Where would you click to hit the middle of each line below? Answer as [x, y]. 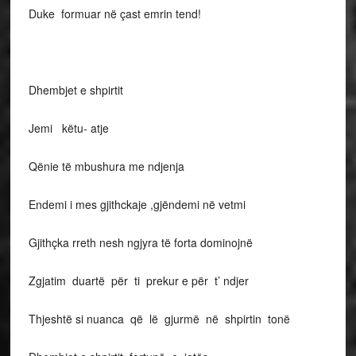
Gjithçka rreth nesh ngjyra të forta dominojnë [140, 242]
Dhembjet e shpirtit [75, 90]
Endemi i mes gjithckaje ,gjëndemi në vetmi [137, 204]
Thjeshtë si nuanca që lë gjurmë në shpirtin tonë [159, 319]
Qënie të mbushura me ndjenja [106, 166]
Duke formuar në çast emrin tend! [114, 14]
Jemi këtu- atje [68, 128]
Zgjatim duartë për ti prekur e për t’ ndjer [138, 281]
